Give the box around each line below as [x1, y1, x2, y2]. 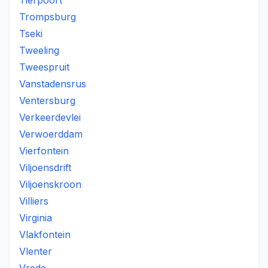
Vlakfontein [19, 229, 71, 240]
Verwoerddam [19, 128, 83, 140]
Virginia [19, 212, 52, 224]
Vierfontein [19, 145, 69, 157]
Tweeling [19, 44, 59, 56]
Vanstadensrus [19, 78, 86, 90]
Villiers [19, 195, 48, 207]
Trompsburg [19, 11, 76, 23]
